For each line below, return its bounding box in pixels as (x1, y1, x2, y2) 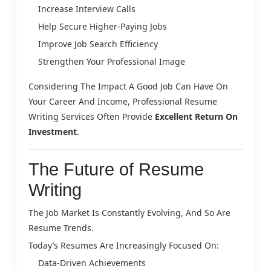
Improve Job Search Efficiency (38, 38, 158, 50)
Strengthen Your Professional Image (38, 55, 185, 67)
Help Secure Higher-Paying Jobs (38, 20, 167, 32)
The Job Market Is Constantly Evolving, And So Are (28, 206, 230, 218)
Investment (28, 125, 77, 137)
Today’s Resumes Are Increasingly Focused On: (28, 239, 219, 251)
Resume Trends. (28, 221, 94, 233)
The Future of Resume (28, 159, 204, 179)
